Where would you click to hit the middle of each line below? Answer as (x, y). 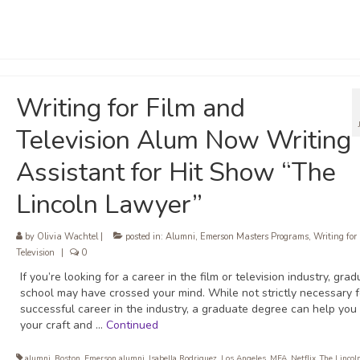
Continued (132, 325)
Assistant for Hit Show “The (176, 173)
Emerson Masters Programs (254, 237)
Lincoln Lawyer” (109, 205)
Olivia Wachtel (67, 237)
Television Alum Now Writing (183, 141)
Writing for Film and (130, 108)
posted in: (144, 237)
